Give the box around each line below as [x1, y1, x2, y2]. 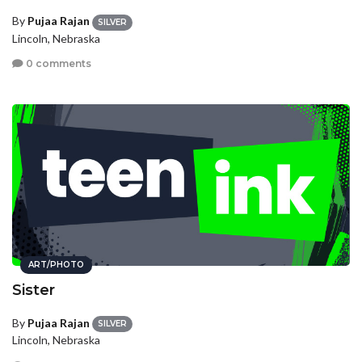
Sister [12, 280, 55, 299]
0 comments [23, 57, 91, 70]
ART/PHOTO [28, 259, 84, 270]
